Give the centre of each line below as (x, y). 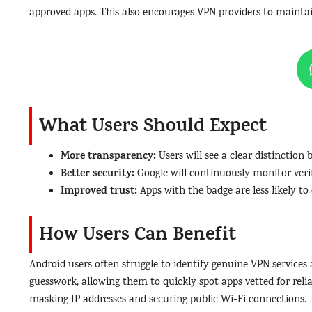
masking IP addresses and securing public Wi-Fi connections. (168, 301)
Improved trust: (99, 192)
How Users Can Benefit (138, 236)
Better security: (97, 174)
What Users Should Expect (153, 127)
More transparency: (108, 157)
